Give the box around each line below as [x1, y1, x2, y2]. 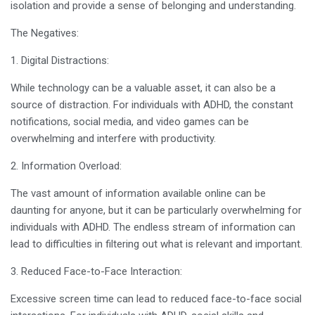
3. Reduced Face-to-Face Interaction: [11, 265, 182, 278]
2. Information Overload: [11, 160, 122, 172]
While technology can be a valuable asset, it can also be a [11, 82, 276, 94]
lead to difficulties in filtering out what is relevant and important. [11, 238, 302, 250]
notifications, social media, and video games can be [11, 115, 249, 128]
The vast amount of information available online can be [11, 187, 266, 200]
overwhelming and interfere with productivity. [11, 132, 216, 145]
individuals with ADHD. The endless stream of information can [11, 221, 295, 233]
